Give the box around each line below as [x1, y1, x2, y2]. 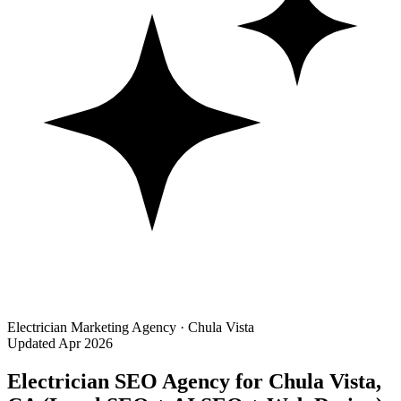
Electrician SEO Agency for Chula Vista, [7, 369, 381, 393]
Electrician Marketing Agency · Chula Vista [7, 319, 254, 335]
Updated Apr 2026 [7, 335, 113, 351]
